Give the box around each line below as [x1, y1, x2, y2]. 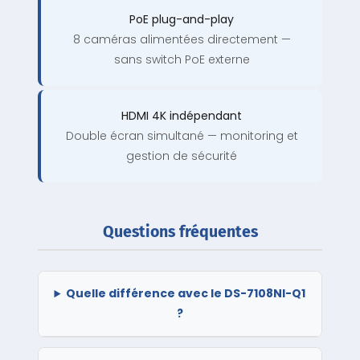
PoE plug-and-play [129, 11, 234, 28]
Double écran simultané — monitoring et [65, 128, 298, 145]
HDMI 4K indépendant [121, 108, 242, 125]
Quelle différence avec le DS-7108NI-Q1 [66, 285, 306, 302]
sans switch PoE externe [113, 51, 250, 68]
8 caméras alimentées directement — [72, 31, 291, 48]
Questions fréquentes [102, 223, 258, 242]
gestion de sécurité [126, 148, 237, 165]
